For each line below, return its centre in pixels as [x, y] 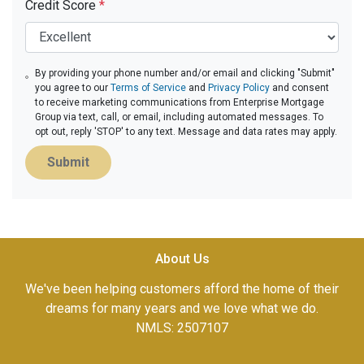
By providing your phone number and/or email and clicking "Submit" [185, 73]
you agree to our [73, 87]
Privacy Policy [239, 87]
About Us [182, 258]
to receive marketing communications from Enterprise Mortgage [180, 102]
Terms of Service [149, 87]
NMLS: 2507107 [182, 327]
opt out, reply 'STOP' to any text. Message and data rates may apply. [186, 131]
